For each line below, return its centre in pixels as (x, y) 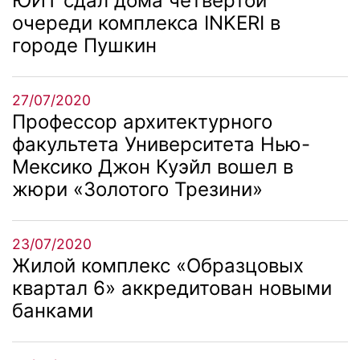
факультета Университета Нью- (161, 144)
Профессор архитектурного (142, 121)
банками (53, 310)
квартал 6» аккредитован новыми (172, 288)
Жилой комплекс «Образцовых (158, 265)
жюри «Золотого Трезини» (137, 189)
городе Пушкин (84, 45)
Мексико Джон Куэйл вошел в (153, 166)
